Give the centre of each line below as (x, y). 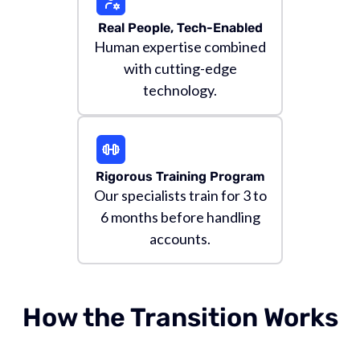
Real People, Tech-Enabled (180, 28)
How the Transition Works (180, 317)
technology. (180, 90)
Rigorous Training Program (180, 176)
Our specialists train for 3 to (180, 195)
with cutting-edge (180, 68)
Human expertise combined (180, 47)
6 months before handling (180, 217)
